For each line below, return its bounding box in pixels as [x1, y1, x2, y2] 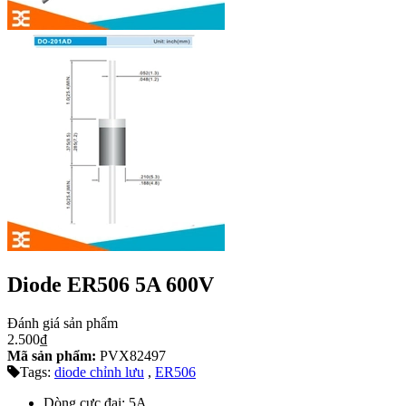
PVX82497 [96, 347, 166, 363]
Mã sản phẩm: [7, 347, 96, 363]
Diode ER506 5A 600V [7, 272, 214, 296]
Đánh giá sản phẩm [7, 314, 118, 331]
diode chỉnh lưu [54, 363, 144, 380]
